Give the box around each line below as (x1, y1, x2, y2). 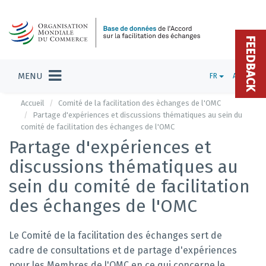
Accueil (21, 99, 45, 107)
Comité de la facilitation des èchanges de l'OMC (58, 99, 221, 107)
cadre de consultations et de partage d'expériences (9, 245, 237, 256)
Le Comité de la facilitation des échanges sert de (9, 230, 222, 241)
